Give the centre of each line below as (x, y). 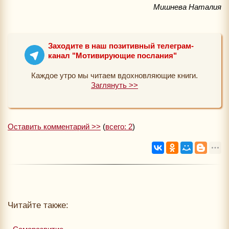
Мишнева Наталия (187, 7)
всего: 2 (119, 126)
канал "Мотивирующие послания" (112, 55)
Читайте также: (38, 205)
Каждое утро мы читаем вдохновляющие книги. (114, 75)
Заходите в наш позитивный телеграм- (121, 45)
